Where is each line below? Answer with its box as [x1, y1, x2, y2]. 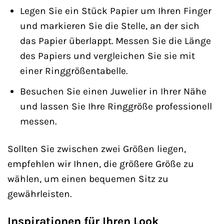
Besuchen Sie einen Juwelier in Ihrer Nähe [19, 85, 206, 97]
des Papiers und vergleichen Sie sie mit [19, 49, 195, 61]
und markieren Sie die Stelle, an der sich [19, 19, 199, 31]
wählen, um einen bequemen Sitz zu [7, 173, 168, 185]
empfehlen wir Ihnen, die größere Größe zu [7, 158, 194, 170]
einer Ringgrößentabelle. [19, 64, 127, 76]
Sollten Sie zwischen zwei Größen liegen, [7, 143, 186, 155]
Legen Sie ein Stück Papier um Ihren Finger [19, 4, 211, 16]
